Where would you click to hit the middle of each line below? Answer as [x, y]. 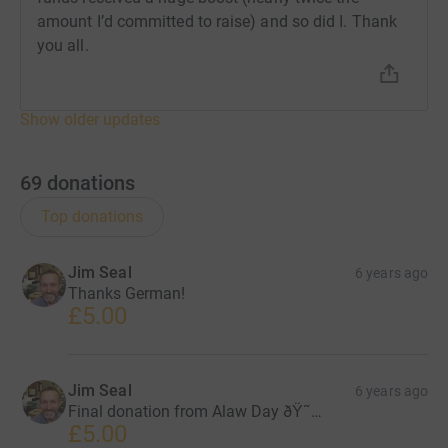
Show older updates [90, 119]
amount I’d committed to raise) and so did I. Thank [217, 21]
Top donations [92, 216]
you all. [63, 45]
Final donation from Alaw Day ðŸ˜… [195, 411]
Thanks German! [126, 293]
